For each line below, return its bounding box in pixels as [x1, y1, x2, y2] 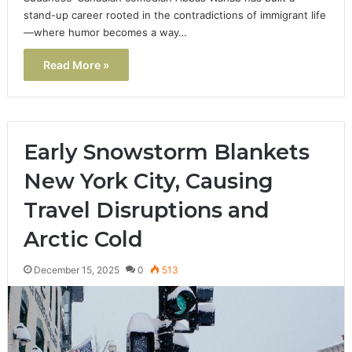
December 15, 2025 [33, 263, 119, 276]
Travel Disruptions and [23, 196, 269, 223]
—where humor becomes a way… [23, 25, 187, 38]
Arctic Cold [23, 225, 143, 252]
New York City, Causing [23, 167, 273, 194]
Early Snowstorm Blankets [23, 138, 310, 165]
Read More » [42, 57, 109, 71]
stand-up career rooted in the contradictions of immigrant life [23, 8, 326, 21]
